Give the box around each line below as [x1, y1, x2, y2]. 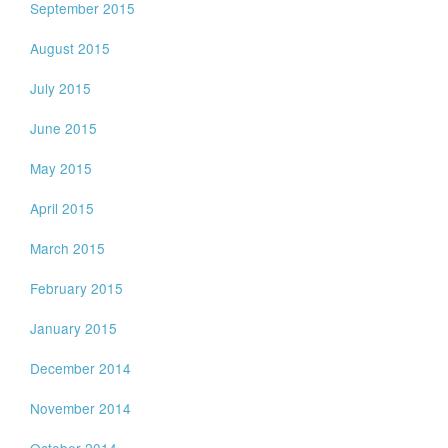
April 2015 [30, 198, 95, 218]
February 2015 [30, 278, 124, 298]
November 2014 [30, 398, 132, 418]
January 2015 [30, 318, 118, 338]
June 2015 [30, 118, 98, 138]
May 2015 [30, 158, 93, 178]
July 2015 [30, 78, 92, 98]
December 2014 [30, 358, 132, 378]
